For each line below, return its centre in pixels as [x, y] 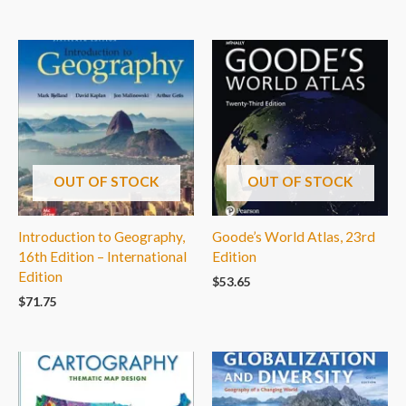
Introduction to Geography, [101, 237]
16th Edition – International [102, 257]
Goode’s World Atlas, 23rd [294, 237]
